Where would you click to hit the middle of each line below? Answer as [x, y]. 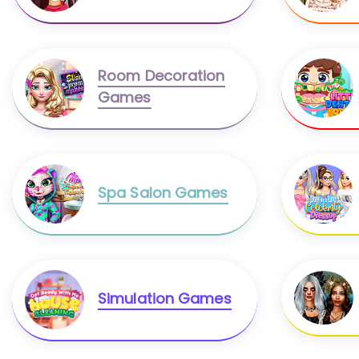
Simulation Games [165, 298]
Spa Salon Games [163, 192]
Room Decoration [161, 76]
